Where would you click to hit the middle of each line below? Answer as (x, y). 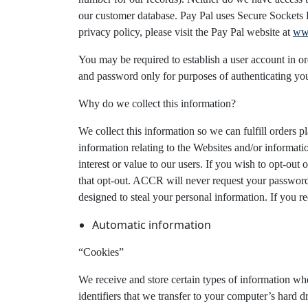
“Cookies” (101, 252)
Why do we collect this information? (157, 103)
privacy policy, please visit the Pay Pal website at (186, 32)
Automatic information (152, 225)
